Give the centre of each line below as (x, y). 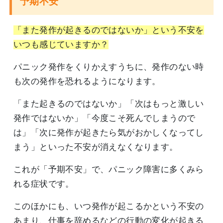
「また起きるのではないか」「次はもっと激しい (109, 104)
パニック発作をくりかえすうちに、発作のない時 (109, 67)
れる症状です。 (44, 184)
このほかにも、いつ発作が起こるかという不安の (109, 207)
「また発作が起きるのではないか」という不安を (109, 30)
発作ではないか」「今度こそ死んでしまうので (105, 118)
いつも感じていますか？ (61, 45)
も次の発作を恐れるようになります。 (87, 82)
